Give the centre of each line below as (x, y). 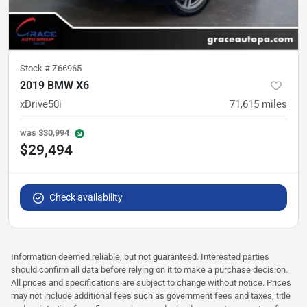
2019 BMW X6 (54, 85)
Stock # (36, 68)
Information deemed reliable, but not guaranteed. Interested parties (140, 256)
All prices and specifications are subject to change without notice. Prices (151, 282)
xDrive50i (41, 104)
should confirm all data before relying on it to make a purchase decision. (149, 269)
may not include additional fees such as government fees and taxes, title (151, 295)
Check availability (86, 197)
